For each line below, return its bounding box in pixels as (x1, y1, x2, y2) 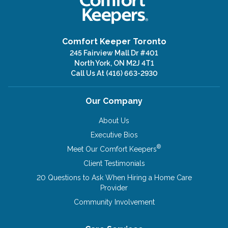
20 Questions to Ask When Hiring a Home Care (36, 173, 192, 182)
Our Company (85, 96, 142, 106)
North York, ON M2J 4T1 (74, 59, 154, 67)
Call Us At (70, 69, 106, 77)
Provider (100, 183, 128, 192)
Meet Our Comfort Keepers (67, 145, 157, 153)
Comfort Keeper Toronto (62, 36, 166, 46)
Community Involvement (73, 197, 155, 206)
